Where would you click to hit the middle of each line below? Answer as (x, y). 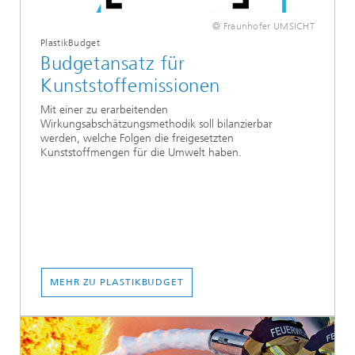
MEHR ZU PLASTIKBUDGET (117, 282)
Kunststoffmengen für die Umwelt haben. (141, 153)
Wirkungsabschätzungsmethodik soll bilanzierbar (157, 124)
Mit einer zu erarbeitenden (104, 110)
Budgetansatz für (113, 63)
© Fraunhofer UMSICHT (263, 26)
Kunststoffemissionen (130, 85)
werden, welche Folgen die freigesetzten (137, 139)
